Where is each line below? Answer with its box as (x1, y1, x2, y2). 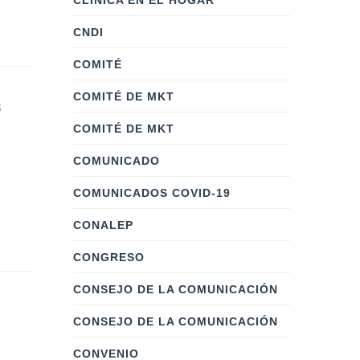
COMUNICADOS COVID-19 (73, 186, 231, 199)
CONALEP (73, 219, 133, 231)
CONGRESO (73, 251, 145, 264)
